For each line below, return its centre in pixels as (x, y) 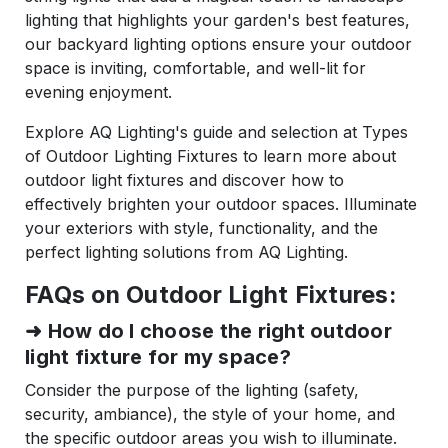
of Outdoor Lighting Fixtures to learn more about (210, 156)
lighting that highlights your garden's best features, (217, 20)
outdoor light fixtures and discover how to (184, 180)
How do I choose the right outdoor (219, 331)
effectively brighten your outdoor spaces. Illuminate (221, 204)
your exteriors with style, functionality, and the (201, 228)
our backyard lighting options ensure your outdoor (218, 44)
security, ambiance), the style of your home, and (210, 414)
